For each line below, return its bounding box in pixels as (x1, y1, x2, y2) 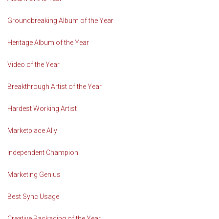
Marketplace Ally (7, 127, 57, 135)
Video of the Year (7, 61, 60, 69)
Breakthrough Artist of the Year (7, 83, 102, 91)
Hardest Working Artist (7, 105, 77, 113)
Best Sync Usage (7, 193, 59, 201)
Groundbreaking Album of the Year (7, 17, 113, 25)
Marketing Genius (7, 171, 61, 179)
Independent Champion (7, 149, 78, 157)
